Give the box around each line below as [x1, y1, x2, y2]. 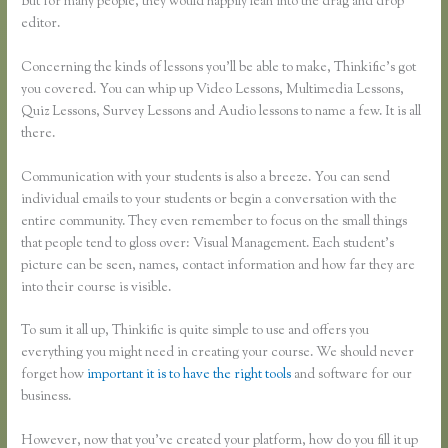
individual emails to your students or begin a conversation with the [21, 189, 398, 210]
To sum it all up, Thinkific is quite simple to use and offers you [21, 321, 370, 342]
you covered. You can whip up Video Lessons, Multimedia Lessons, [21, 79, 405, 100]
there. [21, 123, 56, 144]
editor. [21, 13, 61, 34]
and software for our [291, 365, 413, 386]
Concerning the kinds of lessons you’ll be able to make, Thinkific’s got [21, 57, 417, 78]
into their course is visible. [21, 277, 172, 298]
